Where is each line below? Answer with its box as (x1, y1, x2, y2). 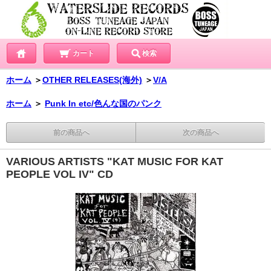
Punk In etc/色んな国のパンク (45, 99, 162, 109)
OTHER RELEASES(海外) (42, 75, 142, 85)
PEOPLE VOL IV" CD (6, 168, 113, 181)
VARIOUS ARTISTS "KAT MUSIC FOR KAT (6, 155, 223, 168)
